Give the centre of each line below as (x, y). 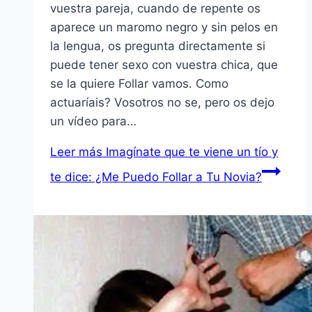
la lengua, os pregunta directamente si (158, 46)
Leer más (76, 152)
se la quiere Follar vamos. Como (139, 84)
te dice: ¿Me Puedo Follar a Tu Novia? (156, 177)
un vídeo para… (93, 122)
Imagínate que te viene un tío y (190, 152)
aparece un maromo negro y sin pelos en (164, 28)
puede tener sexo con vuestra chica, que (164, 65)
